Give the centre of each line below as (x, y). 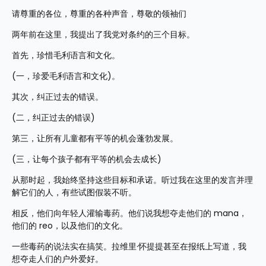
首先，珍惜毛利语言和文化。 (66, 55)
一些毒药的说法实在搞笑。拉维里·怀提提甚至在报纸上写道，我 (129, 246)
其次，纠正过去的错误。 (58, 97)
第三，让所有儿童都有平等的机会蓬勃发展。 (95, 138)
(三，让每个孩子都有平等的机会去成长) (87, 159)
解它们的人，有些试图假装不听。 (74, 192)
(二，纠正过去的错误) (53, 118)
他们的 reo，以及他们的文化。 (70, 226)
